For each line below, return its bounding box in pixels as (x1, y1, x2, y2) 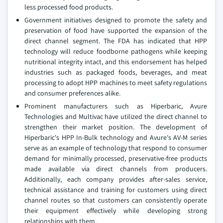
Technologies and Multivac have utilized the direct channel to (24, 112, 207, 121)
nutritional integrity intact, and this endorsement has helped (24, 57, 207, 66)
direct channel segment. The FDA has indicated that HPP (24, 36, 207, 45)
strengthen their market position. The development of (24, 122, 207, 131)
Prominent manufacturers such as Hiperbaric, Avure (24, 102, 207, 111)
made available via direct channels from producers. (24, 164, 207, 173)
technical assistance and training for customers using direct (24, 185, 207, 194)
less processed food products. (24, 2, 113, 11)
